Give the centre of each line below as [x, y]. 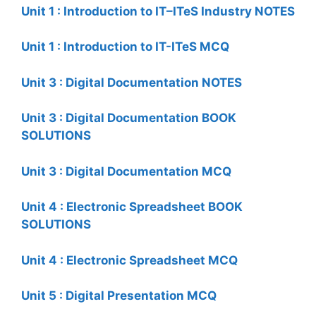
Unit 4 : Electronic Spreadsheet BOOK [132, 207]
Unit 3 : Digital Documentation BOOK [129, 118]
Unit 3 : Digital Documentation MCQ [126, 171]
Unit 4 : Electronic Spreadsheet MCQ [129, 260]
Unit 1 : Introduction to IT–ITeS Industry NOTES [158, 11]
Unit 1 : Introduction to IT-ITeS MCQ [125, 47]
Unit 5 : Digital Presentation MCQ [119, 296]
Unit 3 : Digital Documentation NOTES [132, 82]
